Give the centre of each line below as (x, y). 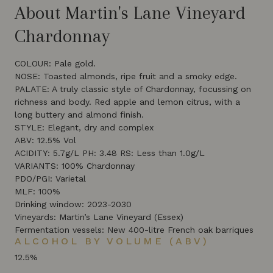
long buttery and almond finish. (79, 115)
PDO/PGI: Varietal (50, 179)
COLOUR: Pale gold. (55, 63)
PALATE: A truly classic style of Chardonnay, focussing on (133, 89)
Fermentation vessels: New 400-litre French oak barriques (134, 230)
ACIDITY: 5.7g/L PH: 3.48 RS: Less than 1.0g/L (110, 153)
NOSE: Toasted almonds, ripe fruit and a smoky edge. (126, 76)
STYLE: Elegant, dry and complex (84, 127)
